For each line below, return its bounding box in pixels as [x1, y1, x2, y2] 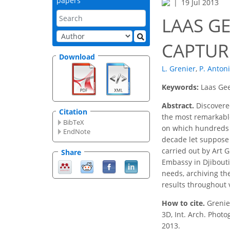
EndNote [63, 127, 91, 137]
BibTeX [63, 118, 85, 127]
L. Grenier [162, 64, 196, 74]
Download [59, 51, 95, 62]
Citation [59, 107, 87, 117]
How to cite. [162, 198, 207, 208]
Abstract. [162, 101, 194, 111]
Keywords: [162, 82, 201, 92]
